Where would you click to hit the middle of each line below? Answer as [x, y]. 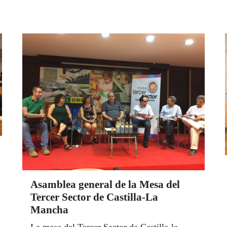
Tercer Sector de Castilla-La [94, 197]
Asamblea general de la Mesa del [105, 185]
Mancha [49, 210]
